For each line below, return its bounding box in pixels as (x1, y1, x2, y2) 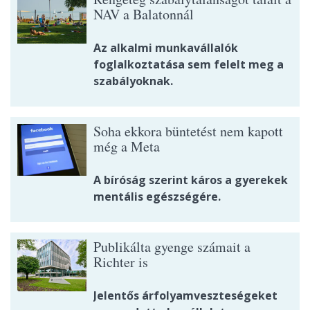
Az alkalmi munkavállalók (93, 40, 238, 56)
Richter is (93, 253, 148, 272)
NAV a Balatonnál (93, 5, 194, 24)
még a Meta (93, 137, 160, 156)
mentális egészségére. (93, 189, 221, 205)
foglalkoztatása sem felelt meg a (93, 57, 284, 73)
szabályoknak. (93, 73, 173, 89)
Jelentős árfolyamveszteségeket (93, 288, 277, 304)
